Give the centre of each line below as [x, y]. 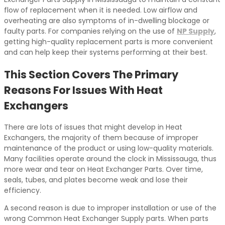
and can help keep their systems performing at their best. [106, 52]
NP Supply [196, 31]
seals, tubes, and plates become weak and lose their [96, 180]
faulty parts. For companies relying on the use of [90, 31]
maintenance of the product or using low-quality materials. [109, 148]
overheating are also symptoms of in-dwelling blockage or [107, 21]
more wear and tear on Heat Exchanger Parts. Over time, [103, 170]
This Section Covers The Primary [91, 74]
